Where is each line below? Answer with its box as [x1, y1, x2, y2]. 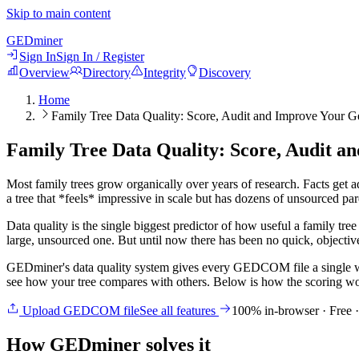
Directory [83, 66, 131, 79]
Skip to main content [6, 6, 111, 20]
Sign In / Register [56, 50, 144, 63]
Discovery [199, 66, 251, 79]
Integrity [143, 66, 186, 79]
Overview [19, 66, 70, 79]
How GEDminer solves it [6, 333, 211, 355]
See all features [139, 303, 219, 317]
